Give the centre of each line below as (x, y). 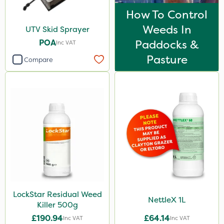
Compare (38, 59)
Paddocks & (167, 44)
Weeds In (167, 29)
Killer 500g (57, 205)
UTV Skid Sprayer (57, 29)
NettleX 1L (167, 199)
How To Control (167, 14)
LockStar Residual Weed (57, 194)
